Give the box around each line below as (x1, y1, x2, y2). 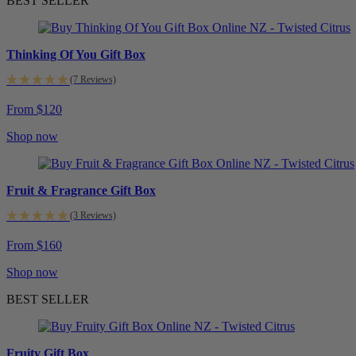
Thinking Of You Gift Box (6, 47, 145, 61)
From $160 (6, 238, 62, 252)
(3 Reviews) (70, 209, 116, 221)
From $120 (6, 102, 62, 116)
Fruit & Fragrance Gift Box (6, 183, 156, 197)
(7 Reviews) (70, 73, 116, 85)
